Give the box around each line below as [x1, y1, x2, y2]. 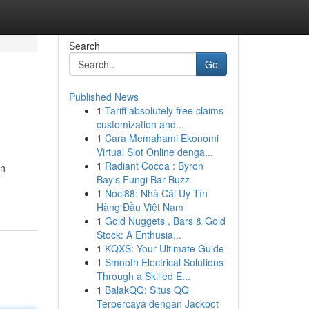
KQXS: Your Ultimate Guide [104, 241, 224, 255]
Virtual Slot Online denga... [96, 145, 213, 159]
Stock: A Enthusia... [96, 228, 181, 241]
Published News [68, 90, 139, 103]
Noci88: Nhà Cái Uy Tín [104, 186, 208, 200]
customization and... [96, 117, 184, 131]
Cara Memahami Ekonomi [104, 131, 219, 145]
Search [68, 39, 100, 52]
